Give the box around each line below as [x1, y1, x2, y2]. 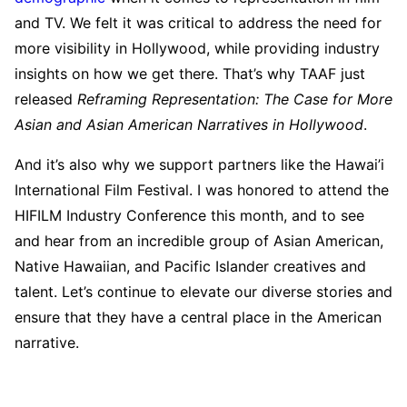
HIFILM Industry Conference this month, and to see [15, 205, 364, 224]
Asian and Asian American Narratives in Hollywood [15, 114, 363, 134]
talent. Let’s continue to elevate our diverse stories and [15, 282, 392, 301]
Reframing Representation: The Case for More [77, 89, 392, 108]
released [15, 89, 77, 108]
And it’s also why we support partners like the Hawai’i [15, 154, 384, 174]
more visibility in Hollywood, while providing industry [15, 38, 380, 57]
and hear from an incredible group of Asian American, [15, 231, 383, 250]
